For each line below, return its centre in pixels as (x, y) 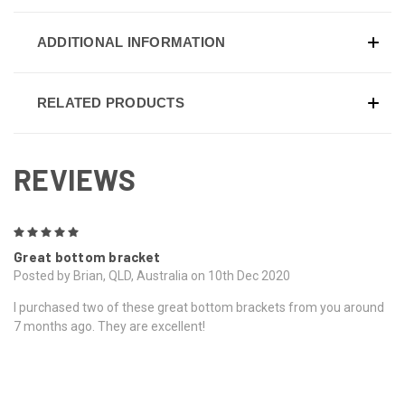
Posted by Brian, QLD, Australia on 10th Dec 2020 (152, 276)
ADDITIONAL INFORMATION (131, 42)
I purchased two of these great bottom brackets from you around (199, 308)
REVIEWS (75, 179)
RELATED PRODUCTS (110, 102)
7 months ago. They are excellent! (109, 327)
